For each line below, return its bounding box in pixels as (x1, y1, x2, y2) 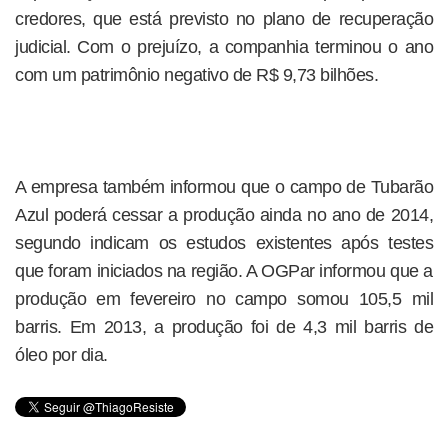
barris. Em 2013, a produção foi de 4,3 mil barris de (15, 317, 433, 337)
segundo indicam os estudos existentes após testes (15, 233, 433, 253)
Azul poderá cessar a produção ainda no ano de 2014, (15, 205, 433, 225)
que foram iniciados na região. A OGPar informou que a (15, 261, 433, 281)
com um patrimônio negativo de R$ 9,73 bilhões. (15, 65, 378, 85)
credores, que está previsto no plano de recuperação (15, 9, 433, 29)
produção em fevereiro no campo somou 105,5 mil (15, 289, 433, 309)
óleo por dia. (15, 345, 108, 365)
